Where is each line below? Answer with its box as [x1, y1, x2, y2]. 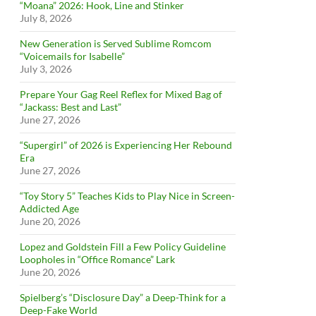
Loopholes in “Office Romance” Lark [20, 253, 175, 265]
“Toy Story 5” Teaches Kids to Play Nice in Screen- [20, 190, 235, 202]
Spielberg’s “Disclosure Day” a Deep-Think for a [20, 291, 226, 303]
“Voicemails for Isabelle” [20, 50, 127, 62]
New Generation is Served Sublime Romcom [20, 37, 212, 49]
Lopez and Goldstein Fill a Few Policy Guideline [20, 241, 226, 253]
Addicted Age [20, 202, 79, 214]
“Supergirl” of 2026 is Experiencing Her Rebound [20, 139, 232, 151]
